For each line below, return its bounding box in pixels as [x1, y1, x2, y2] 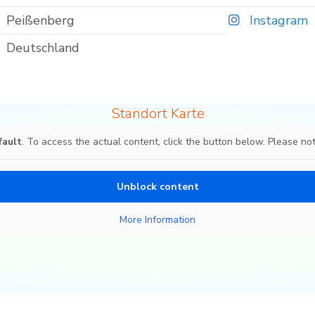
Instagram [246, 12, 309, 30]
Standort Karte [110, 104, 205, 124]
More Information [120, 213, 195, 227]
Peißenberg [6, 12, 75, 30]
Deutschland [6, 39, 79, 57]
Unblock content [116, 180, 199, 194]
